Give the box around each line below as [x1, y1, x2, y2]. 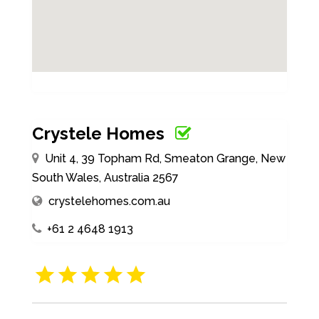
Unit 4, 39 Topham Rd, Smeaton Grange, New [44, 152, 286, 165]
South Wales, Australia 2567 [31, 171, 179, 184]
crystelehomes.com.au [48, 194, 170, 208]
